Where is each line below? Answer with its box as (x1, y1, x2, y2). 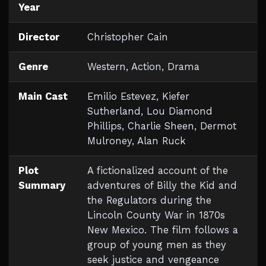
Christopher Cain (87, 31, 168, 43)
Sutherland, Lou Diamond (87, 106, 213, 117)
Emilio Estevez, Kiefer (87, 91, 189, 102)
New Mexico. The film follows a (87, 224, 238, 236)
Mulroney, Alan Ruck (87, 135, 186, 147)
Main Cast (18, 91, 68, 102)
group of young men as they (87, 239, 226, 251)
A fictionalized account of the (87, 165, 228, 176)
